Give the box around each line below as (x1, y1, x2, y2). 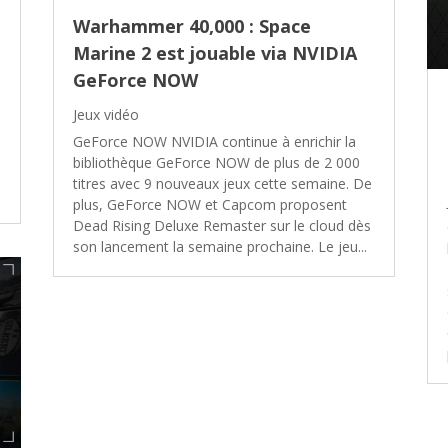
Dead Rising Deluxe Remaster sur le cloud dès (73, 215, 372, 235)
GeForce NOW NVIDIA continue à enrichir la (73, 131, 357, 151)
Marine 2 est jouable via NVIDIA (73, 40, 358, 65)
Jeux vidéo (73, 104, 140, 124)
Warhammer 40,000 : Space (73, 13, 312, 38)
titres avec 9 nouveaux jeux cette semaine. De (73, 173, 373, 193)
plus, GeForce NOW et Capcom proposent (73, 194, 348, 214)
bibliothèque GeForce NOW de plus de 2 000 (73, 152, 361, 172)
